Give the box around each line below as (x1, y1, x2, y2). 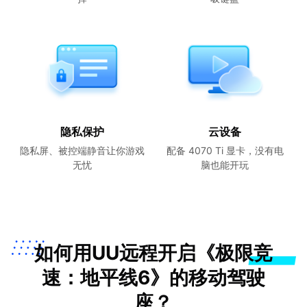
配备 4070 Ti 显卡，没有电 (166, 145, 284, 157)
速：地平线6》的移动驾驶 (42, 266, 265, 290)
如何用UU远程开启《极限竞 (34, 241, 273, 265)
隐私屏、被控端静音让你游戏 (19, 145, 145, 157)
